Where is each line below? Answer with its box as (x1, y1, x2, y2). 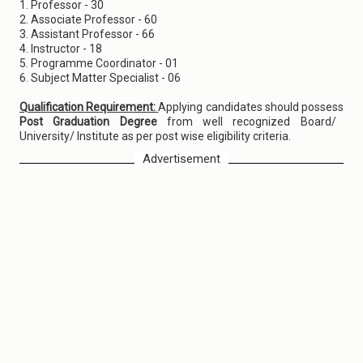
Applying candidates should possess (158, 100, 344, 113)
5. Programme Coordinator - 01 (19, 57, 178, 70)
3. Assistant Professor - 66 (19, 28, 155, 41)
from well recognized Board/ (166, 115, 336, 128)
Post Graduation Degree (19, 115, 167, 128)
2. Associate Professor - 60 (19, 13, 157, 26)
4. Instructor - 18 (19, 42, 102, 55)
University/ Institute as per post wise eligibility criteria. (19, 130, 291, 143)
